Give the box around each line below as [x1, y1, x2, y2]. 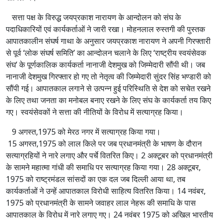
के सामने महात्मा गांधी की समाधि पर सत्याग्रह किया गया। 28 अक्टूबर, [6, 162, 201, 173]
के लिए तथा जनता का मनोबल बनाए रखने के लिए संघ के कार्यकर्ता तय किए [6, 95, 211, 106]
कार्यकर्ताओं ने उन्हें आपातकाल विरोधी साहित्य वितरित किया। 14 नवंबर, [6, 185, 206, 197]
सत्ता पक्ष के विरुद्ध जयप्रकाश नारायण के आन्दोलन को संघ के [6, 12, 181, 23]
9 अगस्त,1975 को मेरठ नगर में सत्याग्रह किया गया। [6, 126, 161, 138]
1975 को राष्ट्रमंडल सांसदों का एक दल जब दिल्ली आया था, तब [6, 174, 185, 185]
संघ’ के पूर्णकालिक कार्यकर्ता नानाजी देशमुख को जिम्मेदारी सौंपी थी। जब [6, 59, 205, 71]
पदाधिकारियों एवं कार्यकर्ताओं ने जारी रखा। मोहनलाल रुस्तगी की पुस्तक [6, 24, 205, 35]
